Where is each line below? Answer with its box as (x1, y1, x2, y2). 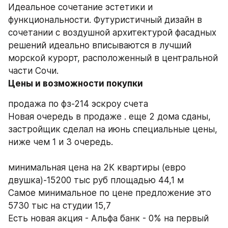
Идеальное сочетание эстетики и (8, 2, 153, 13)
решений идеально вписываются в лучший (8, 40, 191, 51)
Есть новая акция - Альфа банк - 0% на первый (8, 213, 209, 224)
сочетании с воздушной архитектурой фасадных (8, 27, 216, 38)
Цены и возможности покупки (8, 78, 143, 89)
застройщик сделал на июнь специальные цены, (8, 124, 217, 135)
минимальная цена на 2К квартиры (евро (8, 162, 186, 173)
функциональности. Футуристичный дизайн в (8, 15, 202, 25)
